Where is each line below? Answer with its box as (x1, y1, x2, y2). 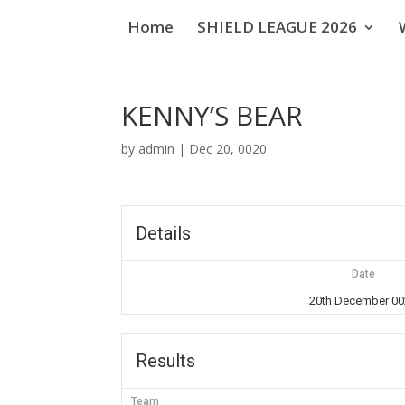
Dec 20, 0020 (189, 140, 268, 157)
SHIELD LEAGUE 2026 (196, 15, 357, 37)
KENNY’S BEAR (121, 97, 304, 134)
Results (136, 350, 196, 372)
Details (136, 222, 192, 244)
